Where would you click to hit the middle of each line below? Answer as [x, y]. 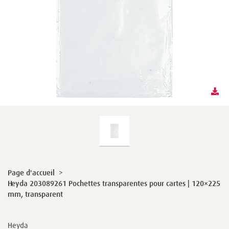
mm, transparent [35, 194]
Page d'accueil [31, 173]
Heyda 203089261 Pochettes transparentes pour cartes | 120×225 [114, 183]
